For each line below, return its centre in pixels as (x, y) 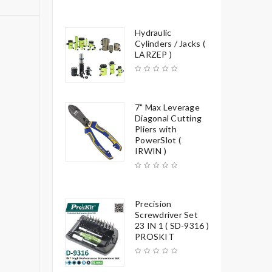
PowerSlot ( (158, 140)
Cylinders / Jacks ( (170, 43)
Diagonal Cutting (168, 118)
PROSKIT (155, 236)
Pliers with (156, 129)
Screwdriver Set (166, 215)
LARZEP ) (153, 54)
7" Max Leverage (167, 107)
